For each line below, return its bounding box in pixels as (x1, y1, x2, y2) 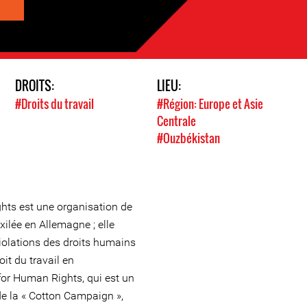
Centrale (157, 112, 196, 130)
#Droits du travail (14, 95, 94, 113)
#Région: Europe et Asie (157, 95, 263, 113)
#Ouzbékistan (157, 130, 220, 147)
